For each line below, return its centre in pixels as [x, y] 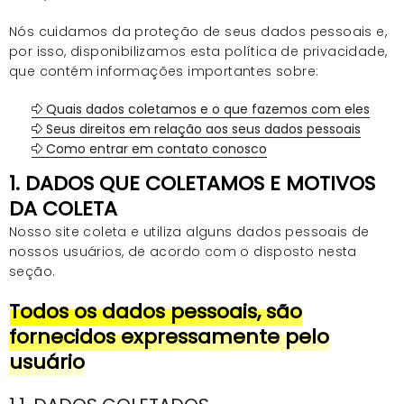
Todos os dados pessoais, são [156, 311]
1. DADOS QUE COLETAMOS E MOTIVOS [192, 183]
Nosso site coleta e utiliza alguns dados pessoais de [189, 231]
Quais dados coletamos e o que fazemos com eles [206, 109]
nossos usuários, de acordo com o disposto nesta [183, 251]
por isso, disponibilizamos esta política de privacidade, [198, 51]
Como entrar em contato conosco [155, 148]
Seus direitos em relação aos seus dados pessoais [202, 129]
